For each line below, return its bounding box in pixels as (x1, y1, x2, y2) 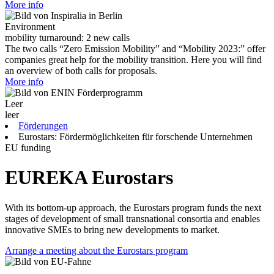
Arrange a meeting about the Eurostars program (5, 245, 188, 256)
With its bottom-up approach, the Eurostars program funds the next (5, 202, 261, 213)
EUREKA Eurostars (5, 166, 173, 189)
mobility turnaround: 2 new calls (5, 32, 130, 43)
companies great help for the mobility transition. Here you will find (5, 54, 262, 65)
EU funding (5, 143, 51, 153)
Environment (5, 21, 55, 32)
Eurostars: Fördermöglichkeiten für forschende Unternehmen (18, 131, 253, 142)
